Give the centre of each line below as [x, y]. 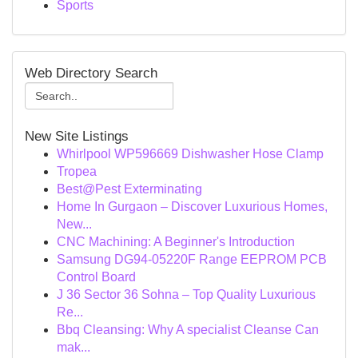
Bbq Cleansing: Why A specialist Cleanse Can [188, 330]
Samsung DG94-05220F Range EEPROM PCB [192, 259]
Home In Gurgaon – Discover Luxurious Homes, [192, 207]
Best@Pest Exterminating [129, 189]
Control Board [96, 277]
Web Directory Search [91, 73]
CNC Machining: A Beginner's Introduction [176, 242]
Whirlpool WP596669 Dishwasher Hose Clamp [190, 154]
